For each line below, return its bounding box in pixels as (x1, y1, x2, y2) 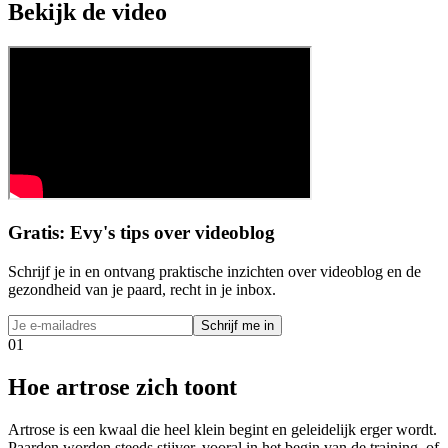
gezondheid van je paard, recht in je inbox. (8, 281, 276, 298)
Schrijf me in (201, 318, 274, 333)
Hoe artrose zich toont (8, 373, 237, 400)
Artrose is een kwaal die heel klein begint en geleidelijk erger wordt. (8, 420, 437, 438)
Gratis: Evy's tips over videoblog (8, 222, 275, 244)
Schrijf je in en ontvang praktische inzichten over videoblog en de (8, 263, 421, 280)
